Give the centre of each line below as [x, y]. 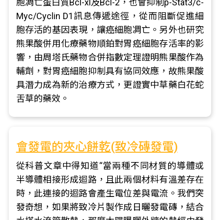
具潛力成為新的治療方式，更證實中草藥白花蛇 [110, 85]
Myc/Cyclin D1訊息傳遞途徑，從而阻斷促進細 [110, 16]
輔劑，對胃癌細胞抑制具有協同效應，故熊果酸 [110, 71]
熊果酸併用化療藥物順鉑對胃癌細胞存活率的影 [110, 43]
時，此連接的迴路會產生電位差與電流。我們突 [110, 193]
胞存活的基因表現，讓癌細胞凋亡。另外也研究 [110, 30]
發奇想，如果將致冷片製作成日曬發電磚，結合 [110, 207]
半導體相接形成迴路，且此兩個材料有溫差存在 [110, 179]
